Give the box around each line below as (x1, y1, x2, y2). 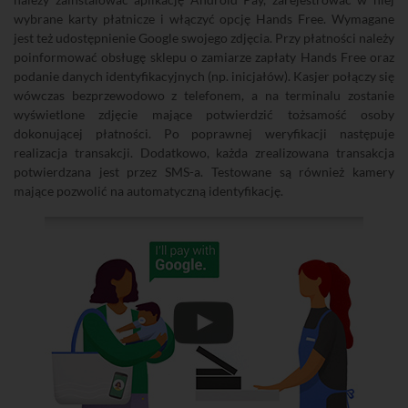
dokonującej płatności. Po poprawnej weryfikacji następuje (14, 126, 394, 141)
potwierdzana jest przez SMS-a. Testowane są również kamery (14, 164, 394, 179)
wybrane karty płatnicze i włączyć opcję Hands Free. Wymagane (14, 11, 394, 26)
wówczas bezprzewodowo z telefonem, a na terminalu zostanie (14, 87, 394, 103)
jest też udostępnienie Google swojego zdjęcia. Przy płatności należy (14, 30, 394, 46)
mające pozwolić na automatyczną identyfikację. (14, 183, 283, 199)
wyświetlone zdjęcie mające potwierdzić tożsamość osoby (14, 107, 394, 122)
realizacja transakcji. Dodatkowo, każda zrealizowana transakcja (14, 145, 394, 160)
